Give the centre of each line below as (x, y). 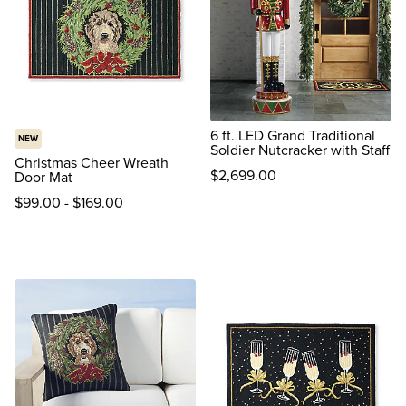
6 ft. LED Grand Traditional (293, 135)
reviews (234, 196)
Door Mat (43, 177)
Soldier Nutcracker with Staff (300, 150)
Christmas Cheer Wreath (92, 163)
